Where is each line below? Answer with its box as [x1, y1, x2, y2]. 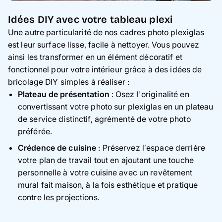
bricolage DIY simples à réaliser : [8, 77, 130, 87]
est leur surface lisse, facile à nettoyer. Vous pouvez [8, 40, 200, 50]
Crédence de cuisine [18, 143, 97, 153]
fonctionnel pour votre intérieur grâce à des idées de [8, 64, 202, 75]
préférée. [18, 126, 53, 137]
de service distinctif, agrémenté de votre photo [18, 114, 191, 124]
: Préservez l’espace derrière [96, 143, 205, 153]
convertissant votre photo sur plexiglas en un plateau [18, 102, 214, 112]
